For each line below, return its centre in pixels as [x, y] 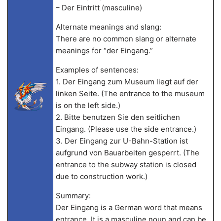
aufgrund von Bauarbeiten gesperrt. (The [127, 153]
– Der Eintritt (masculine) [99, 8]
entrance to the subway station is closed [126, 165]
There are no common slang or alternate [126, 39]
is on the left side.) [88, 105]
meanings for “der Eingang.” [104, 51]
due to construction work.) [101, 176]
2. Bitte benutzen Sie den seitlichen [118, 117]
